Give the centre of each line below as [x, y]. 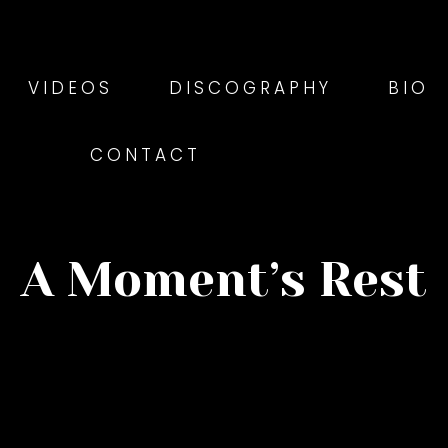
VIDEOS [70, 88]
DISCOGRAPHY [250, 88]
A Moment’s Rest [224, 280]
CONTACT [145, 155]
